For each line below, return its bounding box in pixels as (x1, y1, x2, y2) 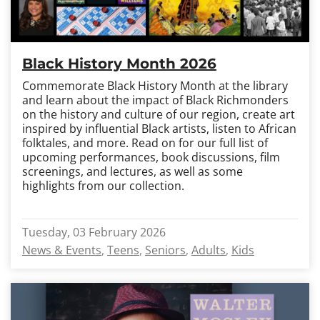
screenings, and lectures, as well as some (22, 164, 243, 179)
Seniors (145, 242, 186, 258)
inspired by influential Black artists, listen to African (22, 121, 296, 136)
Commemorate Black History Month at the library (22, 78, 288, 94)
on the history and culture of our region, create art (22, 106, 295, 122)
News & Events (22, 242, 101, 258)
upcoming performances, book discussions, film (22, 149, 280, 165)
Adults (191, 242, 226, 258)
